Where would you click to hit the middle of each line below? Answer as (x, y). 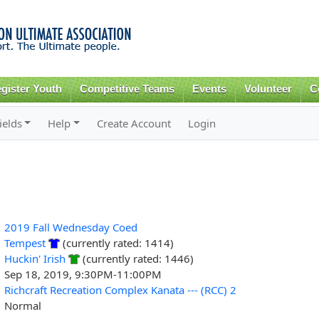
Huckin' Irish (35, 258)
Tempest (25, 242)
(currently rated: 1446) (136, 258)
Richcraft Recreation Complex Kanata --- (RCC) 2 (120, 289)
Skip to (129, 8)
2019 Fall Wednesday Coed (70, 227)
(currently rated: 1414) (116, 242)
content (130, 40)
